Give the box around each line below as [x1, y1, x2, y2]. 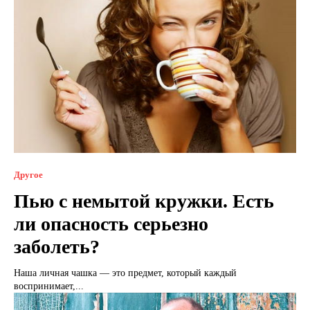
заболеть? [14, 235, 100, 257]
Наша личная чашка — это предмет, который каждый [14, 267, 237, 278]
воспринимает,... [14, 280, 84, 291]
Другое [14, 169, 43, 180]
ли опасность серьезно [14, 212, 208, 235]
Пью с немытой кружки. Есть [14, 190, 274, 212]
